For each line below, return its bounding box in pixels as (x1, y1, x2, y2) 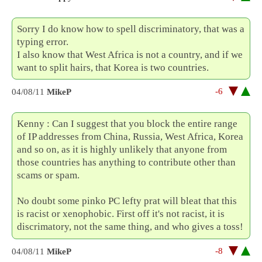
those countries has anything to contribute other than (17, 157, 236, 168)
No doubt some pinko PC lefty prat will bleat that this (17, 195, 237, 207)
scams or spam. (17, 170, 80, 181)
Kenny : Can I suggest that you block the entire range (17, 118, 238, 130)
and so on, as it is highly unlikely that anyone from (17, 144, 227, 156)
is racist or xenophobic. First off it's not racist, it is (17, 208, 225, 220)
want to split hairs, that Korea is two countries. (17, 62, 209, 74)
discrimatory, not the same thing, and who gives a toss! (17, 221, 244, 233)
